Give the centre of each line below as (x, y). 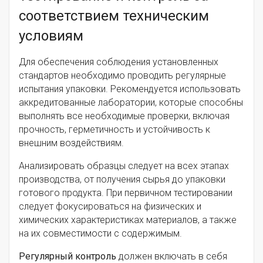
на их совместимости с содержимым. (100, 234)
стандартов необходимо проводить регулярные (122, 76)
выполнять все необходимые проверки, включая (124, 116)
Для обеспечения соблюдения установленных (119, 62)
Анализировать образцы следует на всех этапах (124, 166)
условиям (51, 36)
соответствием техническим (114, 16)
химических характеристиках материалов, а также (128, 220)
